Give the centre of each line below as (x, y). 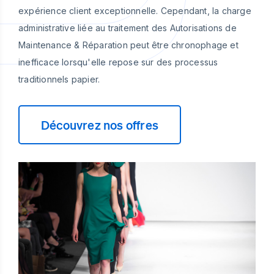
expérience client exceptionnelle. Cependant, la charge (135, 11)
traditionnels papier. (59, 79)
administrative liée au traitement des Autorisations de (128, 28)
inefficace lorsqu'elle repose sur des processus (118, 62)
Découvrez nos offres (100, 125)
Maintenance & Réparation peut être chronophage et (128, 45)
